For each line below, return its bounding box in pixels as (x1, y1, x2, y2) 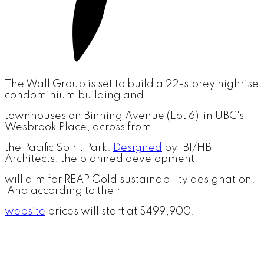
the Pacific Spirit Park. (5, 143, 113, 154)
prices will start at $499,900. (45, 206, 194, 217)
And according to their (5, 186, 121, 197)
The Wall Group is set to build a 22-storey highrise (5, 79, 259, 90)
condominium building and (5, 90, 144, 101)
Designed (113, 143, 162, 154)
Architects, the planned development (5, 154, 194, 165)
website (5, 206, 45, 217)
